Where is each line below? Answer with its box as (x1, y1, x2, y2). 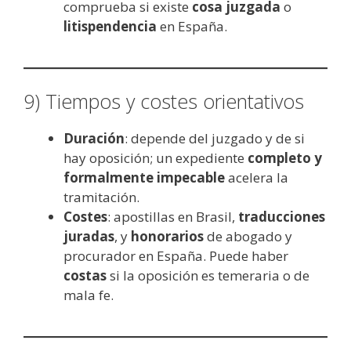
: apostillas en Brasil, (107, 208, 238, 226)
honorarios (131, 227, 204, 246)
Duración (63, 129, 125, 148)
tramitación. (63, 188, 139, 207)
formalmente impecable (63, 168, 225, 187)
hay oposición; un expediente (63, 149, 248, 168)
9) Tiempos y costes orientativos (24, 88, 304, 115)
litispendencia (63, 16, 157, 35)
